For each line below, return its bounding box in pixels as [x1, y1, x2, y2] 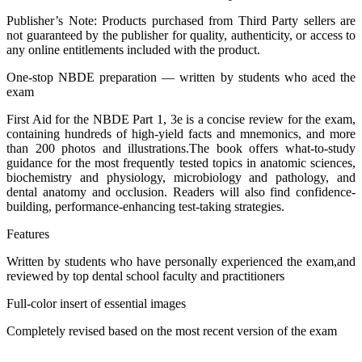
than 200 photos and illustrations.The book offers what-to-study [6, 141, 356, 156]
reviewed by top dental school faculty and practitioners [6, 269, 284, 284]
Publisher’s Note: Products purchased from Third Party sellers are [6, 14, 356, 28]
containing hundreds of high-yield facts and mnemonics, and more [6, 127, 356, 141]
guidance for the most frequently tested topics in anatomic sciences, [6, 156, 356, 170]
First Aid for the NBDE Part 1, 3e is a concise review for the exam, [6, 112, 356, 127]
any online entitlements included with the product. [6, 43, 260, 57]
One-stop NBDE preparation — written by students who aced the [6, 70, 356, 85]
